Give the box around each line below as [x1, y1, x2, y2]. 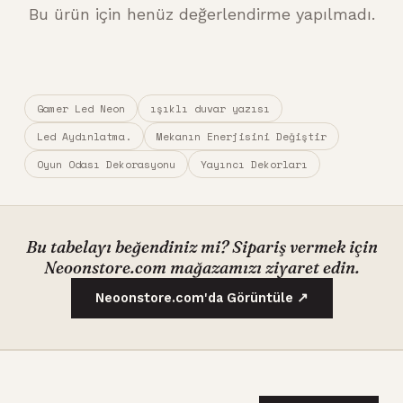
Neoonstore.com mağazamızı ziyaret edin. [43, 257, 360, 279]
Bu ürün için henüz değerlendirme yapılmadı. [28, 4, 375, 24]
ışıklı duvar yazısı [149, 101, 270, 117]
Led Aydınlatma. [36, 129, 131, 145]
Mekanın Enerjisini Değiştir [156, 129, 327, 145]
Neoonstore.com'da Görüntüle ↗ [94, 291, 309, 307]
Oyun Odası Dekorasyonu [36, 157, 175, 173]
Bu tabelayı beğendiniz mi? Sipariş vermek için [25, 237, 378, 258]
